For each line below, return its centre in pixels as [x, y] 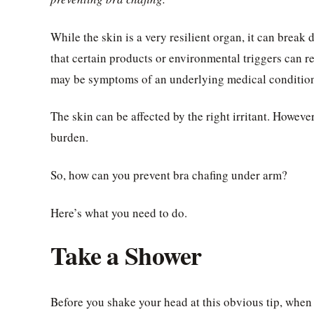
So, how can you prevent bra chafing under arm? [169, 175]
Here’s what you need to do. [119, 213]
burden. [69, 137]
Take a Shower [126, 255]
